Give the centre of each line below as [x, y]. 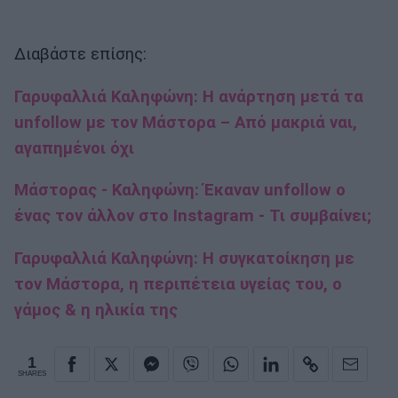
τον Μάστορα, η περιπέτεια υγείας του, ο [178, 284]
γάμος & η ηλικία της [96, 310]
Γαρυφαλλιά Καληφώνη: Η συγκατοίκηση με [184, 258]
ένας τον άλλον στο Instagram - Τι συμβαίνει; [193, 216]
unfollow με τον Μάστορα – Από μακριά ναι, [186, 122]
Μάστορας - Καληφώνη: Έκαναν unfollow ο [180, 191]
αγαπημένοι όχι [74, 148]
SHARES [32, 373]
